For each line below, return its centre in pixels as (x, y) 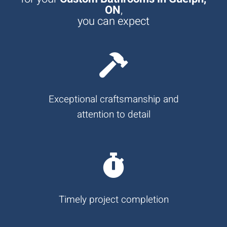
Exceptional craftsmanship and (113, 99)
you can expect (113, 21)
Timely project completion (113, 199)
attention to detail (113, 114)
